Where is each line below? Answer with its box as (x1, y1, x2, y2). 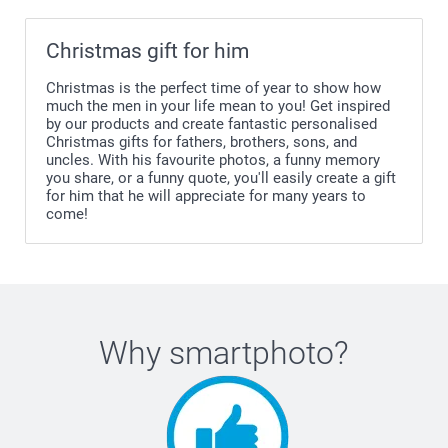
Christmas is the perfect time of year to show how (46, 78, 381, 97)
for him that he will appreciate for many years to (46, 186, 366, 205)
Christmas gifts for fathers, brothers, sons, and (46, 132, 357, 151)
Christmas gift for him (46, 38, 249, 63)
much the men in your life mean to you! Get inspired (46, 96, 390, 115)
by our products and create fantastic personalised (46, 114, 377, 133)
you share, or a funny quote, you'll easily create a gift (46, 168, 396, 187)
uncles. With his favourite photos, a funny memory (46, 150, 380, 169)
